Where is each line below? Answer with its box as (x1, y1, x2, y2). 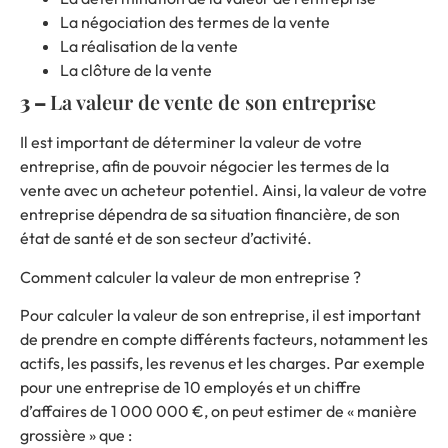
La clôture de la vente (60, 60, 212, 81)
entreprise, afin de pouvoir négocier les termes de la (20, 156, 389, 177)
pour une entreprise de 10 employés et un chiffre (20, 377, 361, 398)
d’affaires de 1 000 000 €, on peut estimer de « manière (20, 401, 417, 422)
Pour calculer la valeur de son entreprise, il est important (20, 305, 421, 326)
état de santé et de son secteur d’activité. (20, 228, 312, 249)
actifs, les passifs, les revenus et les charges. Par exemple (20, 353, 425, 374)
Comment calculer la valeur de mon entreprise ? (20, 266, 361, 287)
